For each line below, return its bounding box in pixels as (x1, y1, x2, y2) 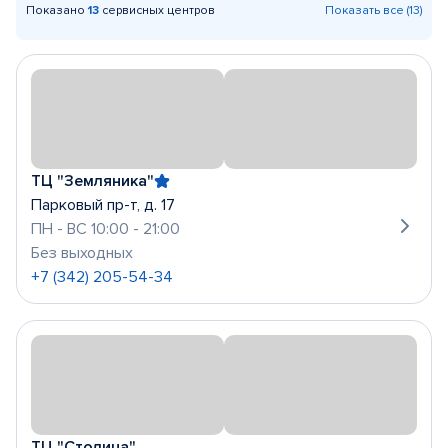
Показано (26, 3, 88, 18)
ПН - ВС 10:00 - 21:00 (31, 219, 180, 239)
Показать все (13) (325, 3, 422, 18)
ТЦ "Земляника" (31, 171, 154, 191)
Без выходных (31, 243, 133, 263)
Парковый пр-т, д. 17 (31, 195, 175, 215)
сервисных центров (99, 3, 215, 18)
